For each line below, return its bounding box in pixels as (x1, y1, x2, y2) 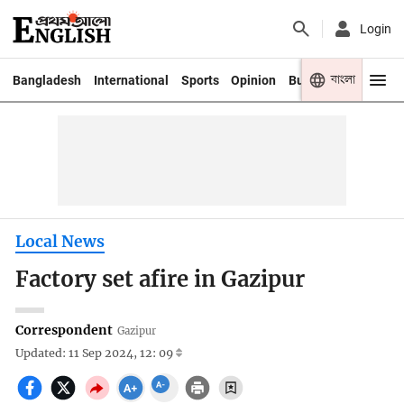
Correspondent (15, 321, 114, 338)
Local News (15, 231, 106, 252)
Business (289, 72, 342, 87)
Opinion (231, 72, 277, 87)
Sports (180, 72, 219, 87)
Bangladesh (12, 72, 81, 87)
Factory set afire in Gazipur (15, 266, 306, 294)
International (93, 72, 169, 87)
